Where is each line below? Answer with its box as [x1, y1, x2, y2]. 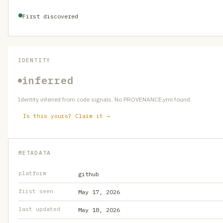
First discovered [22, 12, 78, 20]
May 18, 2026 [78, 206, 120, 214]
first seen [18, 188, 53, 195]
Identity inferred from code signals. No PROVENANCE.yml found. [18, 96, 192, 103]
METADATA [18, 149, 51, 156]
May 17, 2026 [78, 188, 120, 196]
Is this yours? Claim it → [23, 112, 110, 119]
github [78, 170, 99, 178]
